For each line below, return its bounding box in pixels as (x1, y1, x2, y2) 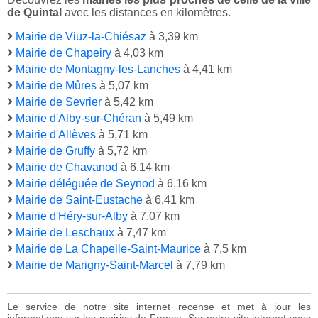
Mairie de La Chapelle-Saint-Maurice (16, 243, 201, 256)
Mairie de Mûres (16, 79, 97, 92)
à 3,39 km (146, 31, 198, 43)
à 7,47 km (114, 226, 166, 239)
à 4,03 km (111, 47, 163, 60)
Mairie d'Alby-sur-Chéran (16, 112, 141, 125)
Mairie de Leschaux (16, 226, 114, 239)
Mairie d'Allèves (16, 128, 96, 141)
